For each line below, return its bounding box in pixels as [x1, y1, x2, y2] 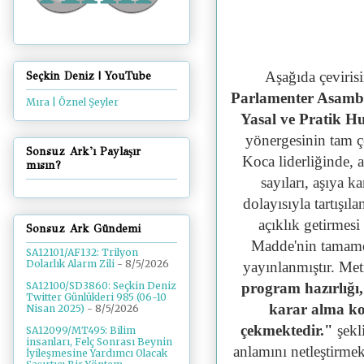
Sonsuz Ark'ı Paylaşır [26, 144, 141, 158]
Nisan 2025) [26, 302, 84, 315]
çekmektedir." [240, 321, 334, 339]
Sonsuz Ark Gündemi [26, 222, 141, 236]
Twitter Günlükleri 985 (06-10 [26, 291, 167, 304]
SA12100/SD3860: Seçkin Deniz [26, 279, 176, 292]
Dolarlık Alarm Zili [26, 258, 115, 271]
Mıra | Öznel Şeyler [26, 95, 119, 108]
